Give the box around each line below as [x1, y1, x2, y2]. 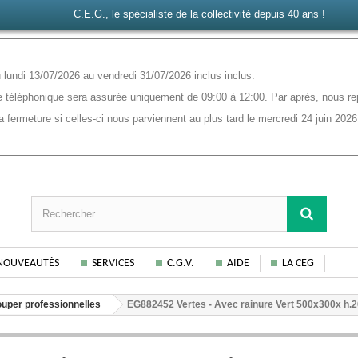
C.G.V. [167, 257, 194, 269]
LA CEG [282, 257, 314, 269]
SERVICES [92, 257, 134, 269]
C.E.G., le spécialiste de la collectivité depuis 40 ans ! [73, 8, 325, 20]
